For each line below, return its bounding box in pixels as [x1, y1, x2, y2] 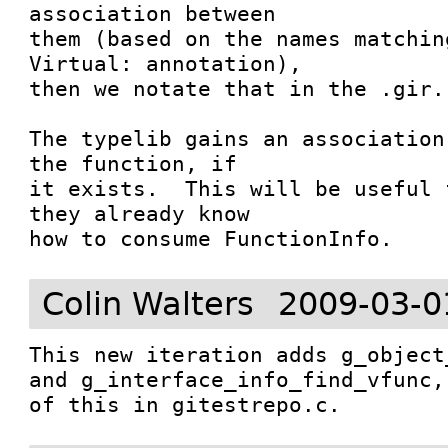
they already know [29, 201, 251, 226]
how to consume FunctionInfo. [29, 226, 394, 251]
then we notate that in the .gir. [29, 76, 446, 101]
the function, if [29, 151, 238, 176]
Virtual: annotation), [29, 51, 303, 76]
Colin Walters [42, 285, 255, 323]
